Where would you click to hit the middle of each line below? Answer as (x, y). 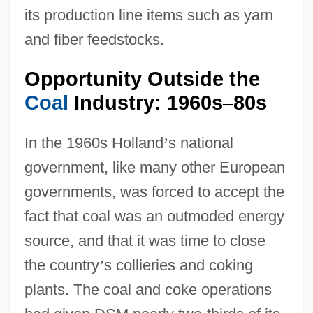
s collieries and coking (178, 265)
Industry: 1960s (145, 102)
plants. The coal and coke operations (148, 289)
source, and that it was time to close (145, 240)
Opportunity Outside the (142, 79)
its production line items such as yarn (148, 15)
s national (201, 143)
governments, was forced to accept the (154, 191)
